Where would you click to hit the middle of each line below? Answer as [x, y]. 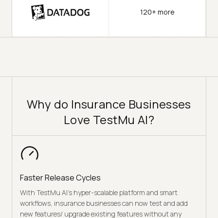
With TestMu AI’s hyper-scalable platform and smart [99, 192]
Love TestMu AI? [109, 119]
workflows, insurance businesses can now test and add [104, 203]
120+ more [157, 12]
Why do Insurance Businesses [109, 104]
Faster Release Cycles [60, 177]
